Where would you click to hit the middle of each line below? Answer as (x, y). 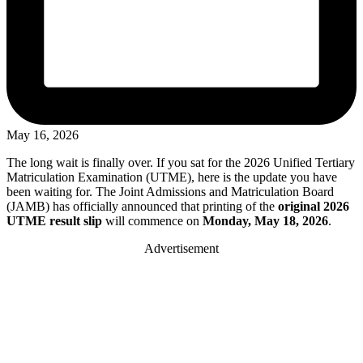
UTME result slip (54, 220)
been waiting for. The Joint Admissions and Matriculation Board (170, 191)
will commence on (152, 220)
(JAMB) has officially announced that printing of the (142, 206)
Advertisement (181, 248)
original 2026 (314, 206)
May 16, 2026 (43, 135)
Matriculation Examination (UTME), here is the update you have (172, 177)
